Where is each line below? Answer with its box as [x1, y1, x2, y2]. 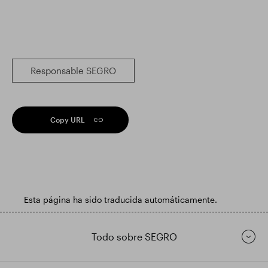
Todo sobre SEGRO [91, 231, 177, 242]
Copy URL [50, 115, 85, 124]
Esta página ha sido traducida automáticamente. [24, 194, 217, 205]
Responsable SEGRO [31, 65, 116, 76]
